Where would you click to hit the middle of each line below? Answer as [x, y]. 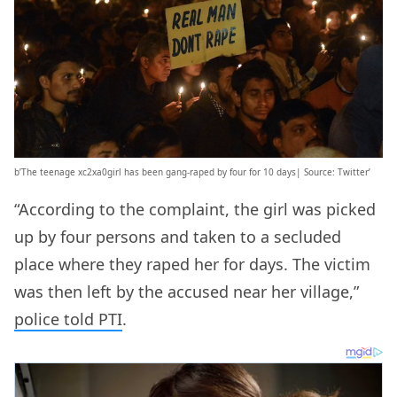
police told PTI [68, 319]
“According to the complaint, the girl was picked [195, 210]
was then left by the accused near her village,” [187, 292]
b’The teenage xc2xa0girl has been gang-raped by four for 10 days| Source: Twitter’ [192, 172]
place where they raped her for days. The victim [192, 265]
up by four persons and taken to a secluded [178, 237]
